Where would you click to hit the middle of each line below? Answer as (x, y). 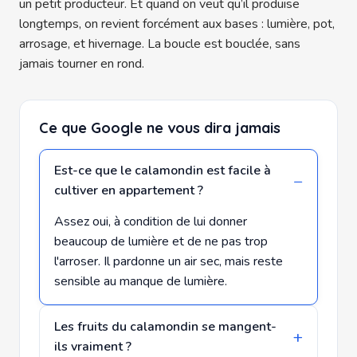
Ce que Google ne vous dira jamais (160, 127)
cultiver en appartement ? (129, 190)
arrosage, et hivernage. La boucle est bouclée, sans (160, 43)
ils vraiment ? (93, 346)
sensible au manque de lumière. (141, 281)
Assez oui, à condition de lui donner (151, 221)
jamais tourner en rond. (82, 63)
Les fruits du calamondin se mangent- (165, 326)
